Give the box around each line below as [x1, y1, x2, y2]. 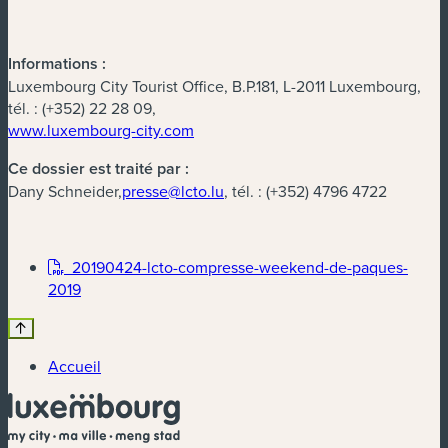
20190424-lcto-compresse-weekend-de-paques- [64, 255, 408, 278]
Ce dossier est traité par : [8, 156, 189, 180]
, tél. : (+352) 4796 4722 [224, 179, 387, 202]
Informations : [8, 51, 106, 75]
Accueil [48, 354, 101, 377]
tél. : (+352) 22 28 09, [8, 96, 156, 119]
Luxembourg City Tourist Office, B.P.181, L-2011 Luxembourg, [8, 74, 421, 97]
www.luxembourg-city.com [8, 118, 194, 141]
